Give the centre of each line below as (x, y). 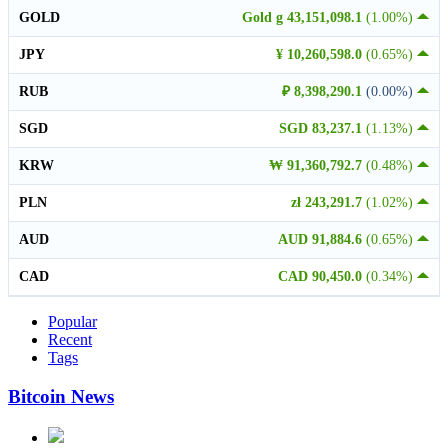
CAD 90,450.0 (322, 277)
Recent (70, 340)
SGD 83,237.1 (322, 129)
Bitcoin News (61, 396)
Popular (72, 322)
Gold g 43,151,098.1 (304, 18)
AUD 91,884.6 (322, 240)
